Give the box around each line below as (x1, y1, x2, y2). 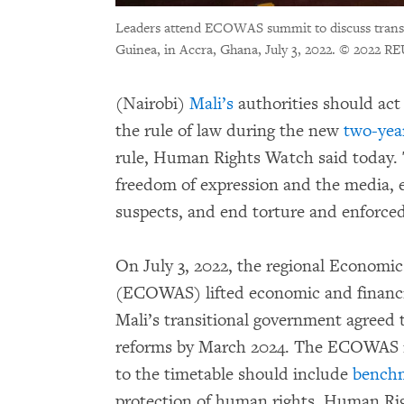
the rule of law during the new (115, 120, 344, 142)
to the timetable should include (115, 363, 353, 386)
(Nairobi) (115, 93, 189, 115)
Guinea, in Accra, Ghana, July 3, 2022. (115, 41, 335, 60)
